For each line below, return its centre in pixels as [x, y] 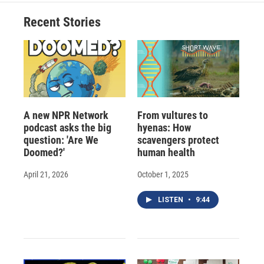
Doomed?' [44, 152]
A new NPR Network [66, 115]
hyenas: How [164, 127]
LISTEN [171, 199]
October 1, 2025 [163, 174]
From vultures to [172, 115]
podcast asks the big [67, 127]
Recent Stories [62, 22]
